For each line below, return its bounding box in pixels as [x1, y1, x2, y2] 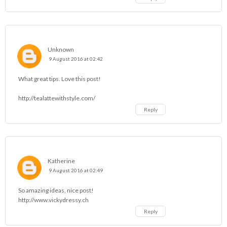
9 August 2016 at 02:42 [49, 56, 103, 62]
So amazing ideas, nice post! [18, 186, 94, 194]
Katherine [48, 157, 75, 165]
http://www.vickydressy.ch [18, 196, 89, 204]
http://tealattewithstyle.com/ [18, 94, 95, 102]
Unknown [48, 45, 74, 53]
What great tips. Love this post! [18, 74, 101, 83]
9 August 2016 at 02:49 [49, 167, 103, 173]
